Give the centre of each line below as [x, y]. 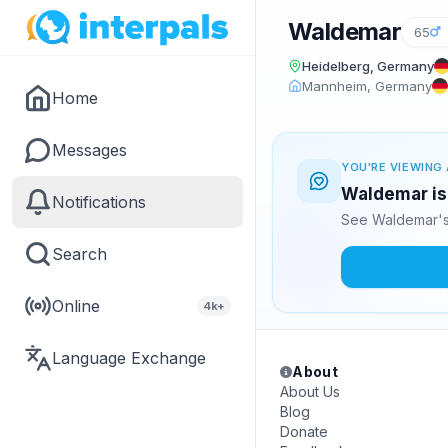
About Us [310, 391]
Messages [89, 150]
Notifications [99, 202]
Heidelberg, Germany [368, 66]
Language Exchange [129, 358]
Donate [304, 431]
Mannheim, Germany [367, 86]
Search [79, 254]
